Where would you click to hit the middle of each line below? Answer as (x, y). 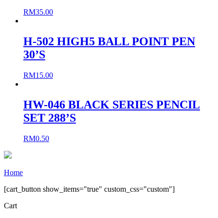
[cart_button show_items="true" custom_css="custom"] (89, 189)
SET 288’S (50, 118)
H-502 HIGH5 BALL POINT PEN (109, 41)
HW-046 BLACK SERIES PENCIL (112, 104)
